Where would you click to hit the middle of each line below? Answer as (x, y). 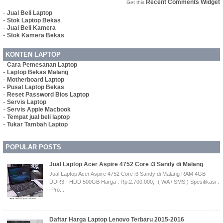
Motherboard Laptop (36, 80)
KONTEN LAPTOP (33, 55)
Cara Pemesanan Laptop (42, 65)
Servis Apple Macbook (39, 110)
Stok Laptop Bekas (34, 21)
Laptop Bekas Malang (38, 72)
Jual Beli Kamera (31, 28)
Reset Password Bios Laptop (48, 95)
